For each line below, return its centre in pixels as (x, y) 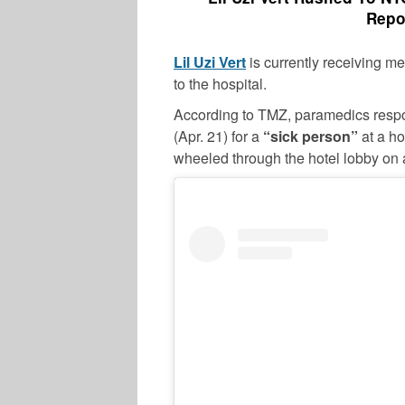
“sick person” (311, 136)
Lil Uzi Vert (210, 61)
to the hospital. (220, 83)
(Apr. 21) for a (218, 136)
